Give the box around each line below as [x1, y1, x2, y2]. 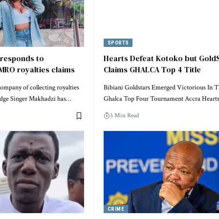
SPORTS [107, 39, 129, 46]
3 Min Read [110, 111, 139, 120]
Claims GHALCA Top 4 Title [104, 64, 201, 75]
